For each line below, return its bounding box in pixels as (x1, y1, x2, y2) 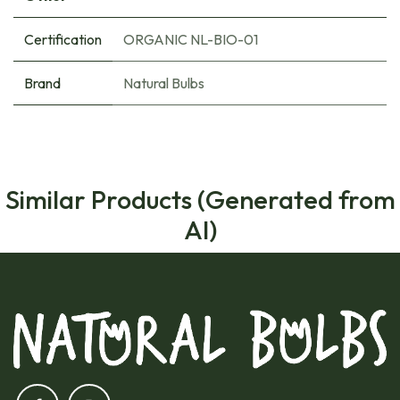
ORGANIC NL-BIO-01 (123, 30, 258, 49)
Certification (24, 30, 102, 49)
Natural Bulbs (123, 74, 204, 93)
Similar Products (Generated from (4, 183, 396, 216)
